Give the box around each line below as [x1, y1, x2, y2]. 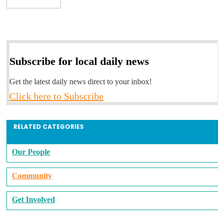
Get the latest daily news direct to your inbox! [9, 77, 152, 86]
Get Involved [12, 195, 55, 204]
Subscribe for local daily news [9, 55, 149, 68]
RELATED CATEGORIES [13, 122, 84, 131]
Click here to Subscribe [9, 91, 104, 102]
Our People [12, 148, 50, 157]
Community [12, 171, 52, 180]
